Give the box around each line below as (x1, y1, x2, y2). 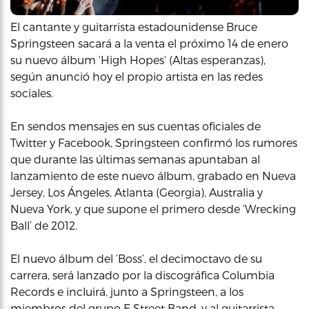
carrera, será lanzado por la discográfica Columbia (10, 268, 275, 281)
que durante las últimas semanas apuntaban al (10, 152, 260, 166)
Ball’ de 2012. (10, 219, 77, 232)
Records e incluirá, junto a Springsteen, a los (10, 285, 243, 298)
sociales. (10, 86, 53, 99)
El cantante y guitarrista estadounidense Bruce (10, 20, 257, 33)
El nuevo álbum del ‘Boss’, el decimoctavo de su (10, 252, 262, 265)
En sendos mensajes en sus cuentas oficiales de (10, 119, 261, 132)
